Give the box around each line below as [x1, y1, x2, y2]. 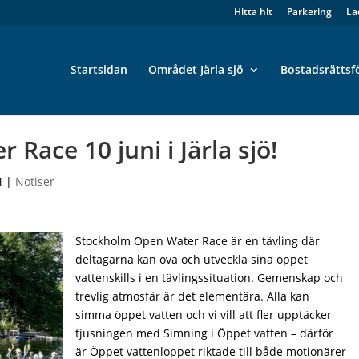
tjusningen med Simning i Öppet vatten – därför [75, 325, 334, 341]
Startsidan [70, 62, 127, 77]
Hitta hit [233, 5, 272, 18]
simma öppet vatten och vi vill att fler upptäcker [75, 307, 333, 322]
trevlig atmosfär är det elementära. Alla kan [75, 288, 310, 304]
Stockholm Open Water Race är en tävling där [75, 233, 321, 248]
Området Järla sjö [147, 62, 244, 77]
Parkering [286, 5, 332, 18]
